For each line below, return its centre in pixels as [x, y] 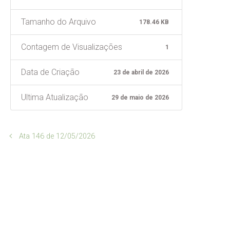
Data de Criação [50, 72]
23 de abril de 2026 [141, 72]
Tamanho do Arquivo [59, 22]
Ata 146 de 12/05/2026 [57, 136]
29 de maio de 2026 [140, 97]
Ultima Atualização [55, 97]
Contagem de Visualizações [72, 47]
